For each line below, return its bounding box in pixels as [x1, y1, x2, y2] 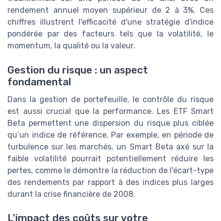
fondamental [7, 75, 71, 88]
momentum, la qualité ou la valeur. [7, 41, 135, 51]
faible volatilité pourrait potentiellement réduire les [7, 153, 214, 163]
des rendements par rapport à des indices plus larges [7, 177, 214, 187]
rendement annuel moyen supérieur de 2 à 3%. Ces [7, 5, 214, 15]
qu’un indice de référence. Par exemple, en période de [7, 130, 214, 140]
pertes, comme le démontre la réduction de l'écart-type [7, 165, 214, 175]
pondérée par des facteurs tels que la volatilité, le [7, 29, 214, 39]
